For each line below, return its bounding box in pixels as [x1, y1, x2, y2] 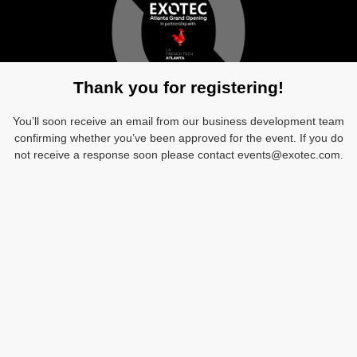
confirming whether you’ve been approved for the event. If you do [14, 131, 343, 145]
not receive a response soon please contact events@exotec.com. [14, 148, 343, 162]
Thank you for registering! [73, 78, 284, 97]
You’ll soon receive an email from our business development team [13, 115, 344, 128]
